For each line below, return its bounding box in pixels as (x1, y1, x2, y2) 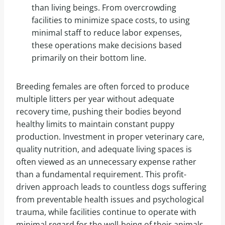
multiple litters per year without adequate (16, 93, 174, 105)
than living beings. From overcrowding (31, 2, 176, 14)
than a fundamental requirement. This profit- (16, 169, 186, 180)
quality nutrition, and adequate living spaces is (16, 144, 192, 155)
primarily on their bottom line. (31, 52, 146, 64)
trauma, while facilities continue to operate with (16, 206, 196, 218)
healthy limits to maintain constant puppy (16, 119, 174, 130)
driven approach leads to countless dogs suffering (16, 181, 206, 193)
